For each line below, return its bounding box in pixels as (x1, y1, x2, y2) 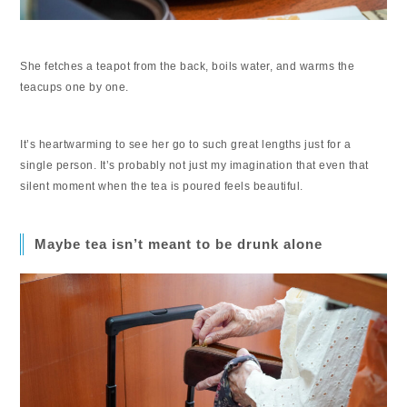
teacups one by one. (20, 81, 129, 94)
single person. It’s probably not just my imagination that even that (20, 159, 369, 173)
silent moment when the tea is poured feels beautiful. (20, 180, 303, 194)
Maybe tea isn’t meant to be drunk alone (35, 236, 323, 253)
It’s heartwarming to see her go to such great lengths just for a (20, 138, 352, 152)
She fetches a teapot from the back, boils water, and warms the (20, 60, 355, 74)
